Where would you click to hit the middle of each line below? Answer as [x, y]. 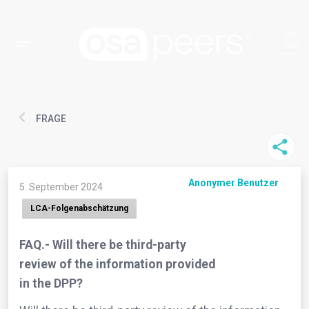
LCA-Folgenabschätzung [79, 209]
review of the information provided [117, 264]
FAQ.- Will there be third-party [103, 245]
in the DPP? [51, 283]
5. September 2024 [61, 187]
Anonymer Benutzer [233, 183]
